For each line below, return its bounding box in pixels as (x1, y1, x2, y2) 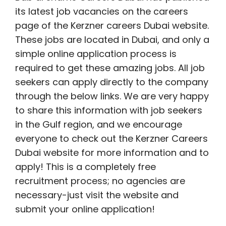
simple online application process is (15, 47, 177, 60)
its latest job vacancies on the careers (15, 5, 188, 18)
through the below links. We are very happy (15, 90, 209, 102)
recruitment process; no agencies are (15, 175, 185, 187)
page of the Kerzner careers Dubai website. (15, 19, 209, 32)
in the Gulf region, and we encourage (15, 118, 182, 131)
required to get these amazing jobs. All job (15, 62, 205, 74)
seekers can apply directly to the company (15, 76, 208, 88)
